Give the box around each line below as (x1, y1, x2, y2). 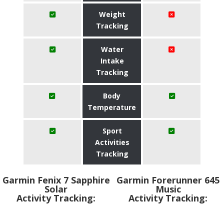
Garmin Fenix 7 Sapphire (2, 174, 110, 186)
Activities (94, 137, 129, 147)
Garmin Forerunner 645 (116, 174, 219, 186)
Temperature (87, 102, 136, 112)
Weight (98, 9, 125, 19)
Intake (100, 56, 124, 65)
